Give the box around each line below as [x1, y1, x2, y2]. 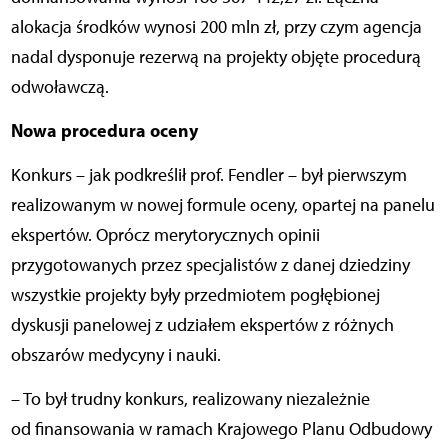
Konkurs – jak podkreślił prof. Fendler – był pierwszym [10, 164, 407, 187]
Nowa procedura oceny [10, 119, 202, 143]
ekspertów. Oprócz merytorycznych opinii [10, 224, 320, 247]
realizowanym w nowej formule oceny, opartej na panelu [10, 194, 435, 217]
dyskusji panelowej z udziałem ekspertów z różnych [10, 314, 394, 337]
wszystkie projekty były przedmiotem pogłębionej [10, 284, 380, 307]
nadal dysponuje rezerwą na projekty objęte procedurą [10, 46, 421, 69]
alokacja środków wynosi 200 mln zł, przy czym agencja [10, 16, 422, 39]
